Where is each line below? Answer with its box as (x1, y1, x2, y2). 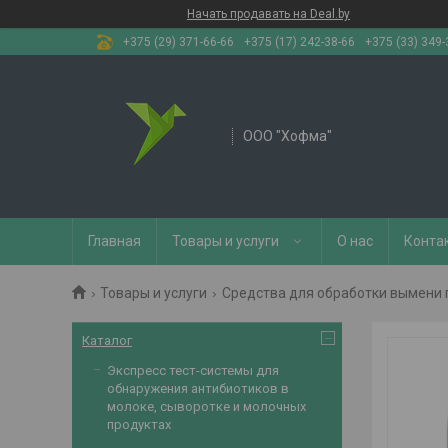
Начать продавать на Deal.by (187, 7, 350, 21)
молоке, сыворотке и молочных (107, 399, 306, 414)
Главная (88, 233, 141, 249)
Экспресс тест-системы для (107, 363, 279, 378)
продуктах (107, 417, 171, 432)
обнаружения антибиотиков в (107, 381, 289, 396)
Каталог (82, 333, 132, 348)
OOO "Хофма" (243, 128, 332, 144)
